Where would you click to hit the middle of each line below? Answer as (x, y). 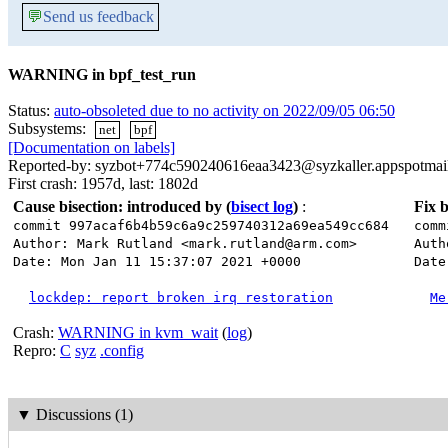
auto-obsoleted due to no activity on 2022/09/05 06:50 (224, 110)
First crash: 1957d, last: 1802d (103, 184)
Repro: (36, 351)
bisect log (262, 207)
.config (122, 351)
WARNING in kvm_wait (138, 333)
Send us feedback (98, 16)
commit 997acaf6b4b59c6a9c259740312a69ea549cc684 (201, 226)
